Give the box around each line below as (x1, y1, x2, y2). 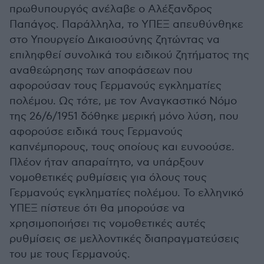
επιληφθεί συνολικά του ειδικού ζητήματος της (9, 49, 249, 62)
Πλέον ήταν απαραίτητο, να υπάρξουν (9, 156, 204, 169)
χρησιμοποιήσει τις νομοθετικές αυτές (9, 217, 206, 230)
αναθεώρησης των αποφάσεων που (9, 64, 193, 77)
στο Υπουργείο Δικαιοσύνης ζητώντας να (9, 34, 220, 47)
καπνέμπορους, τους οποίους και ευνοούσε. (9, 141, 235, 154)
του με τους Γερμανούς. (9, 248, 130, 261)
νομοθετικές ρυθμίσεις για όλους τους (9, 171, 207, 184)
